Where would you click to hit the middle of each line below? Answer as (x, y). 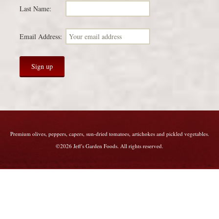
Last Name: (35, 8)
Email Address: (41, 36)
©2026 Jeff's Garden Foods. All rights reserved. (109, 146)
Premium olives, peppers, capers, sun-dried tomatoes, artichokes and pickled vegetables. (109, 133)
